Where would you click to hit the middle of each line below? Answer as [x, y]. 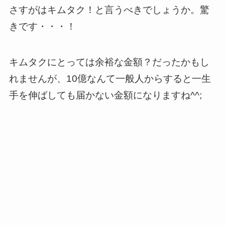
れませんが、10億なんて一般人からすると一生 [110, 78]
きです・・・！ [42, 27]
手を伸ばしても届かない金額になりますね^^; [105, 95]
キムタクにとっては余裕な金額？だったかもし [109, 62]
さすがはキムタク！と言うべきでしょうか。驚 [109, 10]
